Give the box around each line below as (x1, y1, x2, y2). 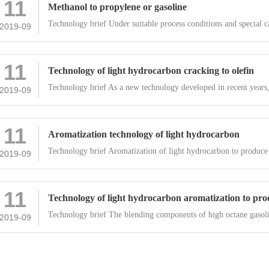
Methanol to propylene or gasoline (48, 2, 187, 12)
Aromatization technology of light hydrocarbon (48, 129, 240, 139)
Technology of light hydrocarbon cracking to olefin (48, 65, 254, 76)
